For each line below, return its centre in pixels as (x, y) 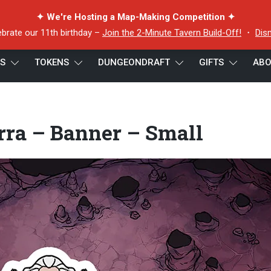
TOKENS (52, 62)
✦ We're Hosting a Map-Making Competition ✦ (135, 17)
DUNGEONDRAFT (134, 62)
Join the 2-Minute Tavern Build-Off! (172, 33)
